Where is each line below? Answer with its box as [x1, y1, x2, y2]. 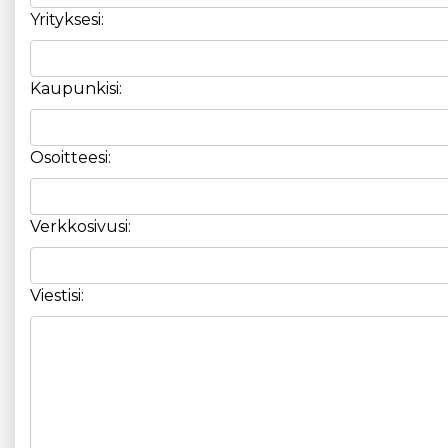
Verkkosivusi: [30, 217, 131, 237]
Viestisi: [30, 286, 84, 306]
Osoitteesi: [30, 148, 111, 168]
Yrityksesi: [30, 10, 104, 30]
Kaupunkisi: [30, 79, 122, 99]
